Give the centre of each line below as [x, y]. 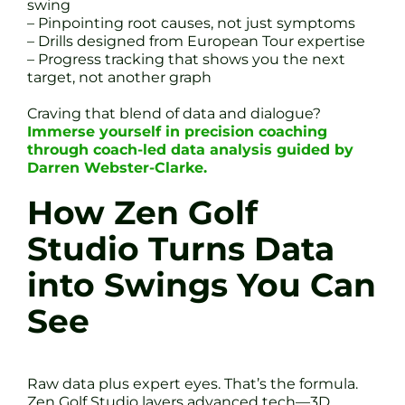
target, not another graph [119, 77]
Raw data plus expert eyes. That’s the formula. [193, 383]
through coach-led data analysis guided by [190, 149]
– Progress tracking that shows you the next [186, 59]
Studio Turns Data [181, 249]
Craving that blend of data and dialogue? [174, 113]
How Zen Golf [142, 212]
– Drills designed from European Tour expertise [196, 41]
